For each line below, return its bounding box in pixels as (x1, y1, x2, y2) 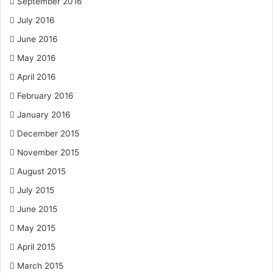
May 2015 (17, 223, 55, 233)
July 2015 (17, 185, 54, 195)
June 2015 (17, 204, 57, 214)
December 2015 (17, 129, 79, 138)
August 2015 (17, 166, 66, 176)
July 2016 (17, 15, 55, 25)
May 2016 (17, 53, 56, 63)
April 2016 (17, 72, 56, 82)
